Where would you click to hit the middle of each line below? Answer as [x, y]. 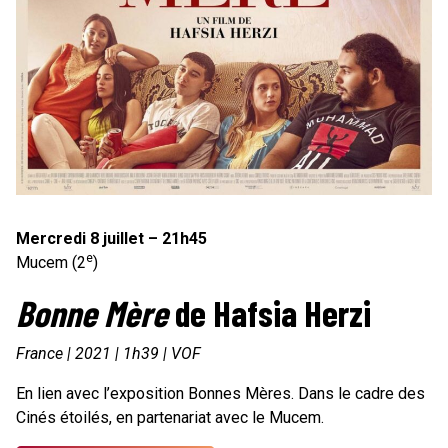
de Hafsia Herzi [269, 312]
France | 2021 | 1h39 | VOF [108, 353]
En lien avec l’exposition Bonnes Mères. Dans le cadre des [220, 393]
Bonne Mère [92, 312]
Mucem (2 [51, 262]
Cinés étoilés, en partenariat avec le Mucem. [170, 417]
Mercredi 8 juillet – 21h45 [111, 238]
